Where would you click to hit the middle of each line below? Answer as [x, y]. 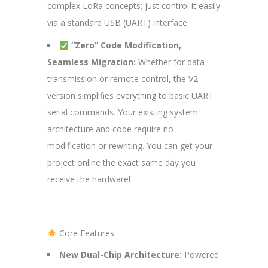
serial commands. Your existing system [123, 112]
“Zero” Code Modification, [126, 45]
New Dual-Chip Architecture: [121, 255]
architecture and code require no [110, 129]
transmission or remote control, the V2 [123, 79]
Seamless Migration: [92, 62]
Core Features [85, 233]
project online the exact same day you [121, 163]
